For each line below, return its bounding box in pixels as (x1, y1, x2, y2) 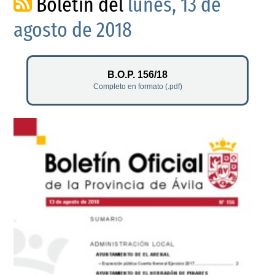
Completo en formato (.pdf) (93, 82, 182, 91)
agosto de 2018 (14, 17, 133, 43)
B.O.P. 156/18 (107, 69, 168, 80)
